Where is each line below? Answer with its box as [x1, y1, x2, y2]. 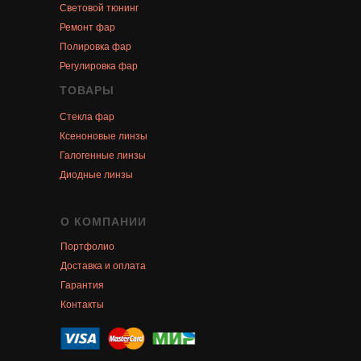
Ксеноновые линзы [60, 131, 147, 143]
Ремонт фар [60, 22, 115, 34]
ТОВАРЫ [60, 84, 114, 98]
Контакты [60, 299, 104, 311]
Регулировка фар [60, 60, 138, 73]
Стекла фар [60, 111, 114, 123]
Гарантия [60, 280, 104, 292]
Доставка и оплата [60, 260, 146, 272]
